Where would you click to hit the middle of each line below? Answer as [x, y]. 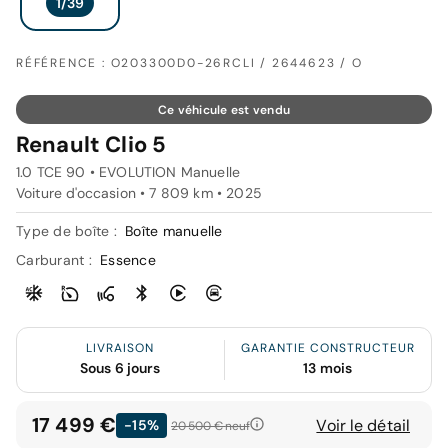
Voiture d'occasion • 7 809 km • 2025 [139, 193]
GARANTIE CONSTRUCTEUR [327, 348]
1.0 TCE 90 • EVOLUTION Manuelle [128, 172]
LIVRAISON [120, 348]
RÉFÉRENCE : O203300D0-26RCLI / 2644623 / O [189, 63]
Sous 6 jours [120, 368]
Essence [128, 260]
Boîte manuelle [174, 231]
